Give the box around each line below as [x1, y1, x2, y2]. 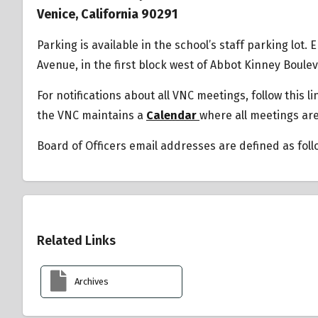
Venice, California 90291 [37, 6, 177, 23]
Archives [75, 276, 109, 287]
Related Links [37, 232, 116, 248]
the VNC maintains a [37, 109, 146, 123]
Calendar [146, 109, 197, 123]
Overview [36, 210, 119, 234]
